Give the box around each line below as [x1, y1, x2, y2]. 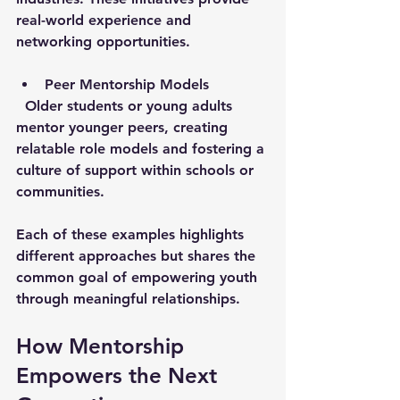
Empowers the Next [16, 362, 223, 388]
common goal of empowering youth [16, 268, 262, 286]
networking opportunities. [16, 32, 190, 50]
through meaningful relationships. [16, 289, 240, 307]
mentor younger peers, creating [16, 118, 232, 136]
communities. [16, 182, 104, 200]
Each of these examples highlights [16, 225, 248, 243]
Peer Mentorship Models [45, 75, 209, 93]
